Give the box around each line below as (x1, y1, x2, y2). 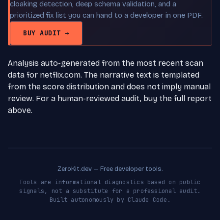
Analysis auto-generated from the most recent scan (8, 58, 203, 68)
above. (8, 105, 32, 115)
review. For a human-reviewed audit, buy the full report (8, 93, 212, 103)
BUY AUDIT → (23, 28, 69, 37)
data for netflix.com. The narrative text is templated (8, 70, 199, 80)
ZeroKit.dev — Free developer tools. (57, 165, 163, 173)
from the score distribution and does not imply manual (8, 82, 211, 91)
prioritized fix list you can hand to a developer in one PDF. (10, 10, 203, 20)
